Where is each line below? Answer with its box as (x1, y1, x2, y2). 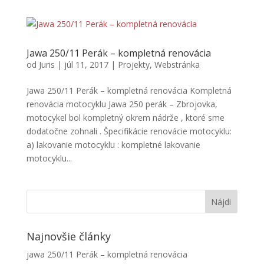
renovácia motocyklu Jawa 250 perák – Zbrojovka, (26, 98, 217, 110)
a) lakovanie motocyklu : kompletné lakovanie (26, 139, 200, 150)
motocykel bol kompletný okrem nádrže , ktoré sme (26, 112, 225, 123)
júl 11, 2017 (64, 59, 108, 70)
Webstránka (154, 59, 200, 70)
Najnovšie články (26, 229, 111, 243)
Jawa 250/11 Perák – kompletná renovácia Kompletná (26, 85, 232, 96)
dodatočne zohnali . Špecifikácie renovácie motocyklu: (26, 126, 232, 137)
